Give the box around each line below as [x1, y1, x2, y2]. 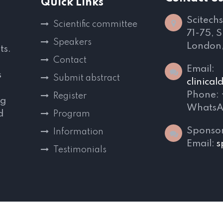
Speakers [53, 38, 92, 47]
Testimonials [53, 145, 107, 154]
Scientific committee [53, 20, 137, 29]
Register [53, 92, 87, 101]
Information [53, 127, 104, 136]
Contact [53, 56, 87, 65]
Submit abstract [53, 74, 120, 83]
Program [53, 110, 90, 118]
